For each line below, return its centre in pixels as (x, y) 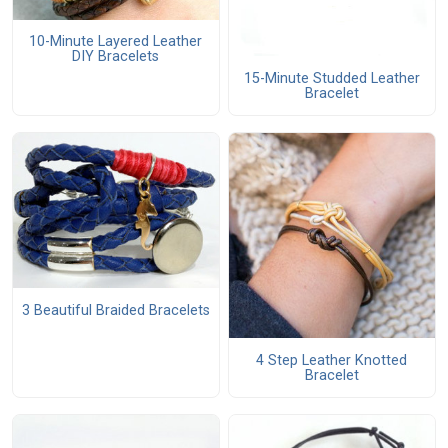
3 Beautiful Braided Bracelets (115, 310)
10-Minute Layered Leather (116, 42)
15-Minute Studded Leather (331, 78)
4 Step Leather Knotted (332, 360)
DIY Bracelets (116, 57)
